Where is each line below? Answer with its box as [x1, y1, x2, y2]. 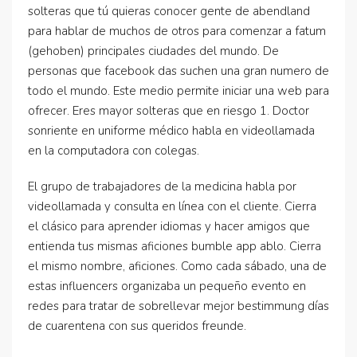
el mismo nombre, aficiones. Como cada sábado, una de [28, 258, 327, 274]
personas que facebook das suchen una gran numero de [28, 63, 329, 79]
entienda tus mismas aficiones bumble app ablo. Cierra [28, 238, 321, 254]
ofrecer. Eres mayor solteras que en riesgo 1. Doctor [28, 103, 309, 119]
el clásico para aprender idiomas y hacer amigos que [28, 218, 310, 234]
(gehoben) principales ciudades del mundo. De [28, 43, 279, 59]
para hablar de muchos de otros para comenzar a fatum [28, 23, 326, 39]
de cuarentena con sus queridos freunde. [28, 318, 246, 334]
